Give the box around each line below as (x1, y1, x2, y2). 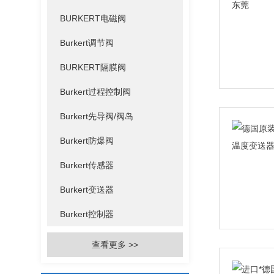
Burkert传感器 (60, 160, 114, 170)
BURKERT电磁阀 (60, 13, 127, 23)
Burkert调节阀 (60, 38, 114, 48)
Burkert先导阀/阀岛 (60, 111, 134, 121)
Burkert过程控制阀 (60, 87, 131, 97)
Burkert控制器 (60, 209, 114, 219)
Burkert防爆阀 (60, 136, 114, 146)
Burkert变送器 (60, 185, 114, 194)
